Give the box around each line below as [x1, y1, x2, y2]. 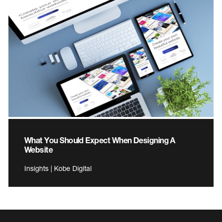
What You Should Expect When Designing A [24, 135, 175, 145]
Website [24, 145, 53, 155]
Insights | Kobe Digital [24, 164, 92, 173]
